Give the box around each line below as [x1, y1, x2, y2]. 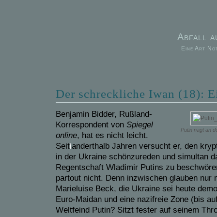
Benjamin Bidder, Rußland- [56, 109, 152, 119]
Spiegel [126, 120, 153, 129]
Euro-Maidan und [56, 194, 117, 204]
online [56, 130, 77, 140]
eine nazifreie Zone [117, 194, 188, 204]
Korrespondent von [56, 120, 126, 129]
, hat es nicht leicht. [77, 130, 148, 140]
